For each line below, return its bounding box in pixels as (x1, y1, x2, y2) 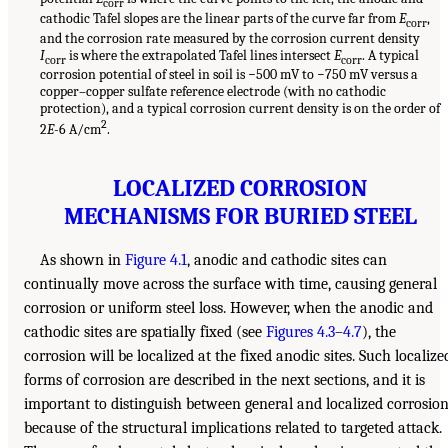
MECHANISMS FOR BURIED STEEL (63, 202, 417, 231)
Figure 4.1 (125, 251, 187, 270)
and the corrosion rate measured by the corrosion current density (40, 29, 420, 47)
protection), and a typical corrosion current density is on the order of (40, 100, 440, 118)
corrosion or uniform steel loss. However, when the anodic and (24, 299, 433, 318)
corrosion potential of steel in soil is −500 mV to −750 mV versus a (40, 66, 418, 84)
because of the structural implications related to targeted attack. (24, 419, 442, 438)
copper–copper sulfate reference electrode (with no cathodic (40, 83, 386, 101)
